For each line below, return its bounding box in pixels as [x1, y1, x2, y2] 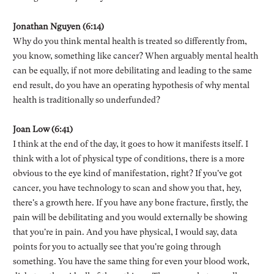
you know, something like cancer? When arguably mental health [12, 50, 258, 61]
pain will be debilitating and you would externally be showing [12, 212, 248, 222]
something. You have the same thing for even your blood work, [12, 256, 250, 266]
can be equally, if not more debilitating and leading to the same [12, 65, 252, 75]
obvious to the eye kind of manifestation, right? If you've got [12, 168, 242, 178]
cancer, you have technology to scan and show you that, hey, [12, 182, 242, 193]
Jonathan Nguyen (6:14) [12, 21, 104, 31]
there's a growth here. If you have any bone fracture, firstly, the [12, 197, 248, 207]
